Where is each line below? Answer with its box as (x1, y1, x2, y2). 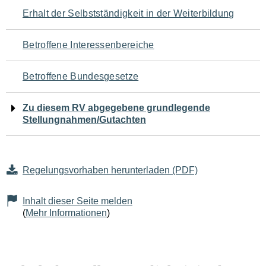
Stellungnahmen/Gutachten (23, 115, 146, 125)
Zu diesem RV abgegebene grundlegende (23, 103, 210, 113)
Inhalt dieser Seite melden (23, 196, 132, 206)
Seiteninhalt (5, 73, 102, 96)
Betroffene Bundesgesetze (23, 71, 139, 81)
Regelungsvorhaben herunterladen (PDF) (23, 165, 198, 175)
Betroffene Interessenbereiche (23, 40, 154, 50)
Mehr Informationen (26, 208, 107, 218)
